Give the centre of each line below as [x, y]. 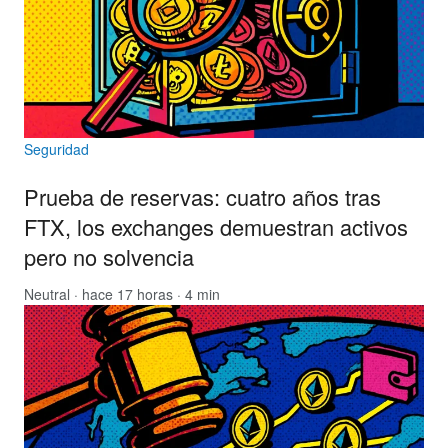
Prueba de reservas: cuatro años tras [202, 197]
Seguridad [56, 149]
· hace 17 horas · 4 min [145, 294]
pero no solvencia [109, 257]
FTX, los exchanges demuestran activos [216, 227]
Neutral [47, 294]
